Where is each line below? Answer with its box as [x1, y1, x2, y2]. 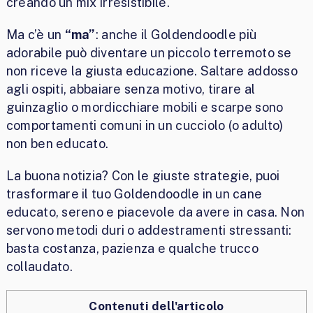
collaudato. [6, 259, 73, 275]
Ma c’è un [6, 27, 65, 43]
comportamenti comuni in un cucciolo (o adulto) [6, 118, 284, 133]
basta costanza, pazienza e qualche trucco [6, 241, 259, 256]
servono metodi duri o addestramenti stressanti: [6, 223, 292, 238]
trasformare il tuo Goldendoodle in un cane [6, 187, 263, 202]
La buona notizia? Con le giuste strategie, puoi [6, 168, 280, 184]
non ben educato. [6, 136, 109, 152]
